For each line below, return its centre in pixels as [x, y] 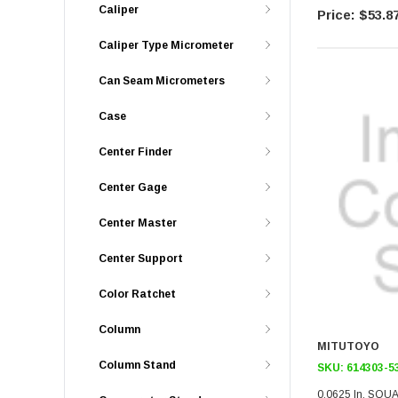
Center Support [141, 259]
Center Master [138, 223]
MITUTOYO [350, 346]
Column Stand [137, 365]
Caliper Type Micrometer [166, 45]
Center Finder [135, 152]
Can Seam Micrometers [162, 81]
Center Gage [133, 187]
